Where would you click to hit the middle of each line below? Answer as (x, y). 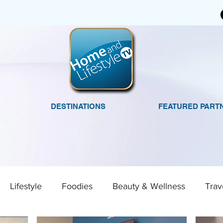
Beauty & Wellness (149, 186)
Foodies (77, 186)
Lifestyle (26, 186)
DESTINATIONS (78, 106)
